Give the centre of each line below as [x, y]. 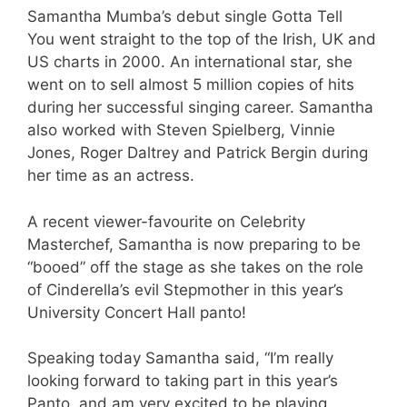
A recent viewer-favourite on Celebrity [166, 221]
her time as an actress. [111, 176]
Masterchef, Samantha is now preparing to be [194, 244]
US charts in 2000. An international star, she [190, 62]
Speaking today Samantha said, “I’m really [180, 358]
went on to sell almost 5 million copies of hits [191, 85]
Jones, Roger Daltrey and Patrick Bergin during [198, 153]
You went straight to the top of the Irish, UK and [202, 40]
